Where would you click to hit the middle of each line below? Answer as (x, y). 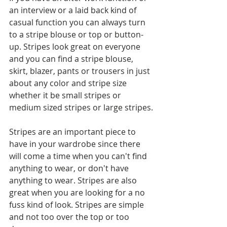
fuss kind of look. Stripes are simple (78, 205)
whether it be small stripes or (66, 95)
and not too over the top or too (70, 217)
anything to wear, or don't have (70, 168)
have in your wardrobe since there (76, 144)
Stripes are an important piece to (73, 132)
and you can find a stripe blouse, (72, 59)
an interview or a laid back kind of (74, 10)
